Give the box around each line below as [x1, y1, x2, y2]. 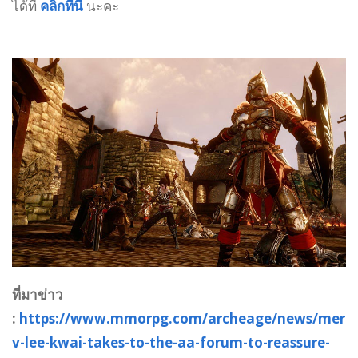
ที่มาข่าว [12, 284, 63, 304]
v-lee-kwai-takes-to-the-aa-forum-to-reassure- [12, 332, 330, 352]
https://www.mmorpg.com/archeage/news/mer [19, 308, 345, 328]
